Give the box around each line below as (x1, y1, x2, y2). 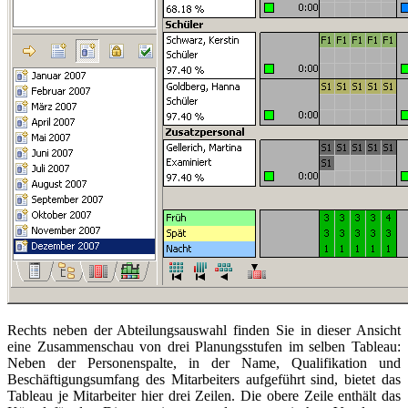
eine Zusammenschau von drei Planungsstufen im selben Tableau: (7, 338, 401, 354)
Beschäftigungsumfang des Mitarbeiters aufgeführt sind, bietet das (7, 371, 401, 387)
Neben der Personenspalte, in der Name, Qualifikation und (7, 354, 401, 371)
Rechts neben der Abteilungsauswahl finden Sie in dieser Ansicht (7, 321, 401, 338)
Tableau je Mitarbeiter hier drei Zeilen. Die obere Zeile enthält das (7, 387, 401, 403)
